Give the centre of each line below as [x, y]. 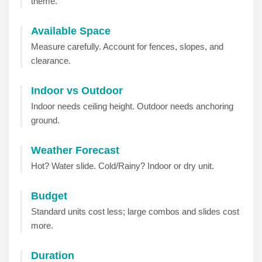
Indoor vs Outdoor [77, 91]
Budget [49, 196]
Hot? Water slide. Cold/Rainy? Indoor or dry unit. [123, 166]
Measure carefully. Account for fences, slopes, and [127, 47]
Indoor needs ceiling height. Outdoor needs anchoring [132, 106]
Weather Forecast [75, 151]
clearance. [51, 61]
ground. [45, 120]
